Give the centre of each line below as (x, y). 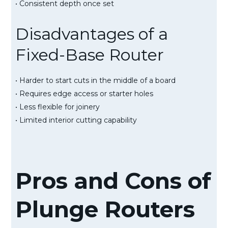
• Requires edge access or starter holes (84, 93)
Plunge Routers (105, 209)
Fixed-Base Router (90, 54)
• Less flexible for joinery (58, 107)
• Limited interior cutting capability (76, 120)
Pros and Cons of (113, 180)
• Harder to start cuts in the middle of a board (95, 80)
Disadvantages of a (92, 34)
